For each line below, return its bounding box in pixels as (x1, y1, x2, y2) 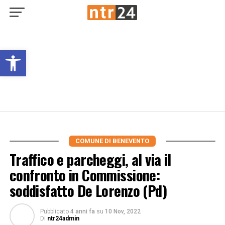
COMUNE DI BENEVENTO (75, 137, 150, 145)
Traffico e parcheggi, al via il (9, 149, 171, 170)
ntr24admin (47, 215, 79, 222)
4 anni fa (70, 208, 95, 215)
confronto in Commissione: (9, 164, 160, 185)
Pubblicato (40, 208, 69, 215)
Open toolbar (5, 45, 93, 64)
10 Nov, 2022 (104, 208, 141, 215)
